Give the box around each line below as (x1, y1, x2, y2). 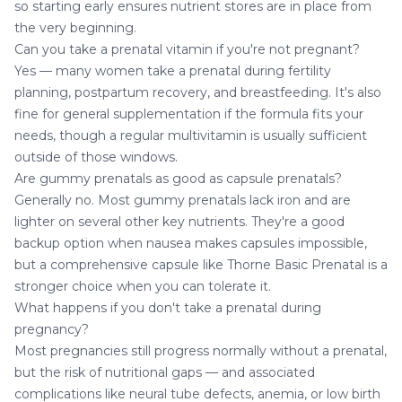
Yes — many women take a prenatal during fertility (14, 62, 331, 79)
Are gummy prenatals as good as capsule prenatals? (14, 170, 342, 187)
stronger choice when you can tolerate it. (14, 277, 271, 294)
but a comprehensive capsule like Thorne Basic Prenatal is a (14, 256, 388, 273)
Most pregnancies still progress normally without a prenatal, (14, 342, 387, 359)
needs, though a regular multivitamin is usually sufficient (14, 127, 367, 144)
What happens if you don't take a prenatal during (14, 299, 321, 316)
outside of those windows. (14, 148, 178, 165)
